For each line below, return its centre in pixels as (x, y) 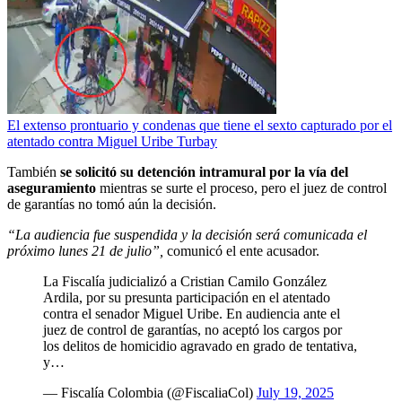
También (34, 171)
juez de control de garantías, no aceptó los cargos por (192, 329)
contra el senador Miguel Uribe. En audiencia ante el (192, 313)
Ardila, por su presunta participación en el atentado (187, 297)
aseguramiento (52, 188)
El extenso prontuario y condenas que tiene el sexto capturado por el (200, 125)
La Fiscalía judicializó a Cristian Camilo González (185, 281)
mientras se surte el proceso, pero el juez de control (241, 188)
